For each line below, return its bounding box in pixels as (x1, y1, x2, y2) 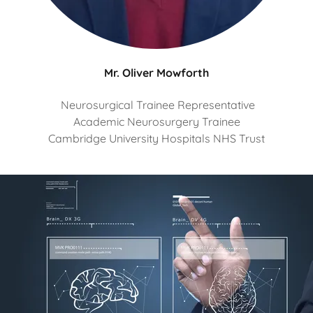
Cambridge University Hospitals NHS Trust (48, 131, 265, 146)
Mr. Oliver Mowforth (104, 66, 209, 80)
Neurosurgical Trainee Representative (58, 98, 255, 112)
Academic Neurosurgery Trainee (73, 115, 240, 129)
